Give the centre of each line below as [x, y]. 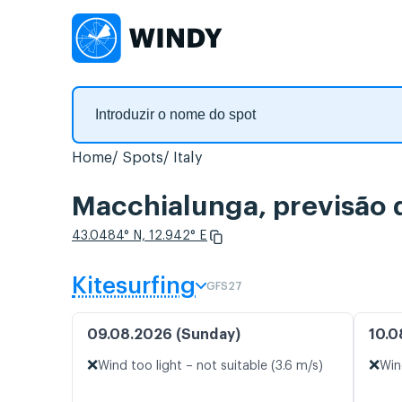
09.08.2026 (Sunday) [164, 335]
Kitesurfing [134, 287]
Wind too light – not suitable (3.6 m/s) [210, 367]
